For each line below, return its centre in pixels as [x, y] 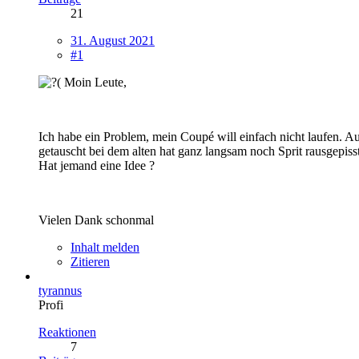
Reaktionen [67, 332]
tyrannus [60, 290]
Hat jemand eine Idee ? [97, 165]
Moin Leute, [94, 82]
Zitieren [90, 261]
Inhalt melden [105, 247]
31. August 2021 [113, 40]
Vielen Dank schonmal [96, 220]
